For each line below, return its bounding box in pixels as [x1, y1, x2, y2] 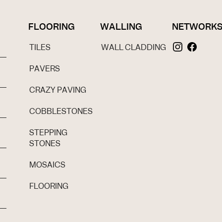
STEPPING [29, 127, 67, 138]
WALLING [100, 21, 142, 33]
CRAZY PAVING [29, 85, 86, 96]
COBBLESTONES [29, 106, 93, 117]
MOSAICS [29, 160, 65, 170]
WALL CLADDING [101, 42, 166, 53]
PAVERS [29, 63, 60, 74]
